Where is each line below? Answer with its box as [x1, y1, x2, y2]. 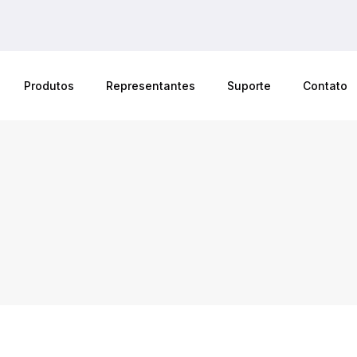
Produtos [23, 79, 74, 93]
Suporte [226, 79, 271, 93]
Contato [302, 79, 347, 93]
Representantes [105, 79, 195, 93]
